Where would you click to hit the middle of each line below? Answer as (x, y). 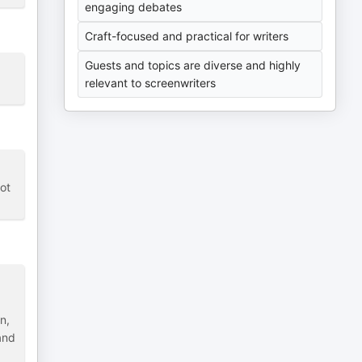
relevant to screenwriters (151, 83)
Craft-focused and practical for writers (187, 36)
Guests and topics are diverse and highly (193, 65)
